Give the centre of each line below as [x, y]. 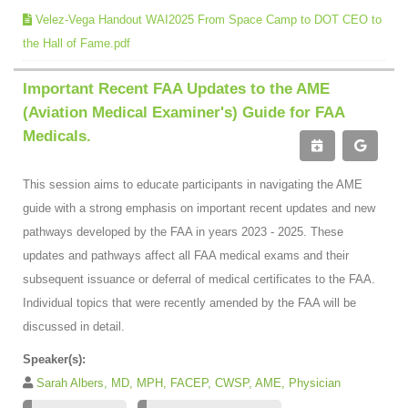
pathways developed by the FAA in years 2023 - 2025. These [183, 231]
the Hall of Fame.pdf [76, 43]
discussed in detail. [74, 326]
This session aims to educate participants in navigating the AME [193, 184]
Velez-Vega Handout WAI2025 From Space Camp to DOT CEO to [209, 19]
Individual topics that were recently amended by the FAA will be [189, 302]
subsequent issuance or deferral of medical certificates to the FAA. [199, 279]
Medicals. [57, 136]
